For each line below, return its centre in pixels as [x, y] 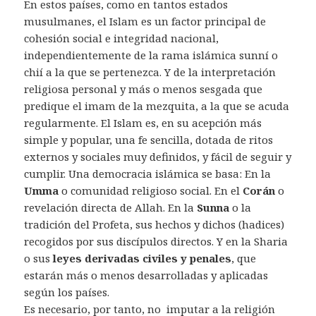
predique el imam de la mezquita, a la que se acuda [157, 106]
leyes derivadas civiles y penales [142, 259]
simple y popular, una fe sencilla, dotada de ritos [149, 140]
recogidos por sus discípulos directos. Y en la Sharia [156, 242]
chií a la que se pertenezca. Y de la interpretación [150, 72]
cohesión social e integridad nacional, [122, 38]
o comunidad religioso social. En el [152, 191]
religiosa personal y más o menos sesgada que [144, 89]
